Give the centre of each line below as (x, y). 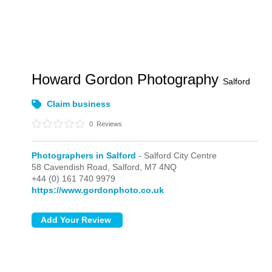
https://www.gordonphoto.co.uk (98, 190)
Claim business (79, 104)
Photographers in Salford (84, 155)
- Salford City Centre (177, 155)
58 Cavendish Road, (72, 167)
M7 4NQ (161, 167)
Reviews (109, 124)
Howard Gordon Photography (127, 79)
